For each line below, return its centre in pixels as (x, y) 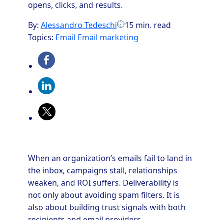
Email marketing (108, 37)
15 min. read (148, 25)
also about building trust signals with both (107, 207)
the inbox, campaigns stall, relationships (102, 170)
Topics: (41, 37)
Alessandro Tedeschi (79, 25)
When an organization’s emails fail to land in (110, 158)
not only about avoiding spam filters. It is (104, 195)
